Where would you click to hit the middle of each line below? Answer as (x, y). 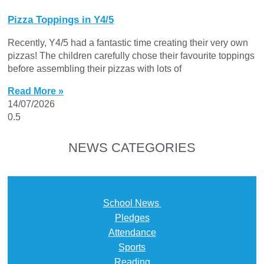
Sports (132, 247)
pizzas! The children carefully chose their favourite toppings (131, 55)
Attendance (132, 232)
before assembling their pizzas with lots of (95, 68)
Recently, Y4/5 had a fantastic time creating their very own (128, 42)
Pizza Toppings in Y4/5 (61, 19)
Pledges (132, 217)
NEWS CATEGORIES (132, 147)
